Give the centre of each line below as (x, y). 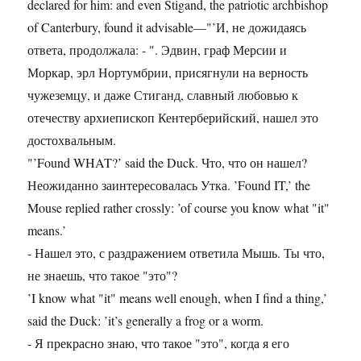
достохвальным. (72, 140)
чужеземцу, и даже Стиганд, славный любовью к (163, 95)
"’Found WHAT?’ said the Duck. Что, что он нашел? (168, 163)
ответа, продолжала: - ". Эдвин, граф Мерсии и (158, 50)
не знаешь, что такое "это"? (103, 276)
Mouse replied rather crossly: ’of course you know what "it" (179, 208)
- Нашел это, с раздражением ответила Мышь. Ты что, (176, 253)
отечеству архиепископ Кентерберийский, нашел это (173, 118)
